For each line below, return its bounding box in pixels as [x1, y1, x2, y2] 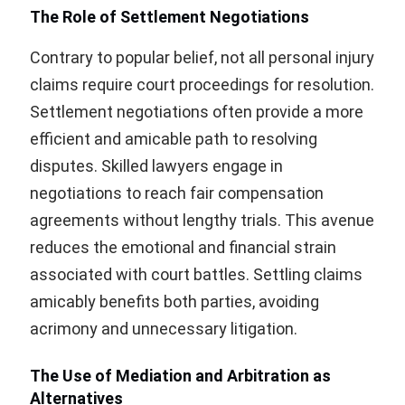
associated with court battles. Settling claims [30, 265, 363, 285]
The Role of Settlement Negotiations [30, 7, 309, 27]
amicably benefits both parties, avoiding [30, 292, 319, 312]
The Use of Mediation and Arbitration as [30, 366, 331, 386]
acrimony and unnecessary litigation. [30, 319, 297, 339]
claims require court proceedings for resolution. [30, 75, 374, 95]
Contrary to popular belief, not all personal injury [30, 48, 374, 68]
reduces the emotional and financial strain [30, 238, 336, 258]
